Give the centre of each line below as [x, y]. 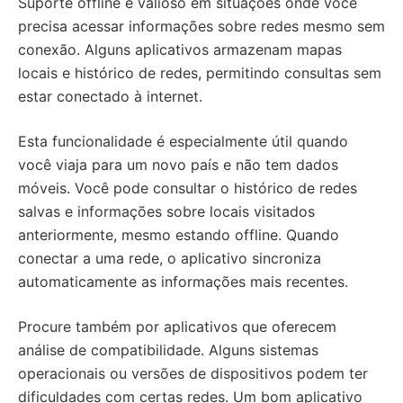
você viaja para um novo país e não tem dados [178, 165]
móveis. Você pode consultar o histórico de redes [188, 188]
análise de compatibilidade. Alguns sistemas [168, 350]
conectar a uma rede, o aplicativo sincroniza [170, 258]
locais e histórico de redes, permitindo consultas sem [200, 73]
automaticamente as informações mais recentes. [183, 282]
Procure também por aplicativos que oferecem [177, 327]
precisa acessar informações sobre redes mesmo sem [201, 26]
